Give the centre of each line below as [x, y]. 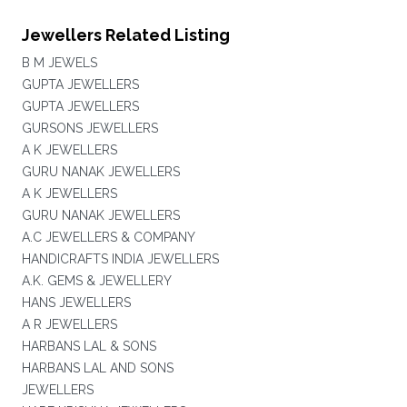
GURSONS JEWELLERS [89, 128]
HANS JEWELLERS [76, 303]
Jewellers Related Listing [125, 35]
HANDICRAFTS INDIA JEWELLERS [120, 259]
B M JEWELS [59, 63]
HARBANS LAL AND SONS [97, 368]
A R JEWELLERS [69, 324]
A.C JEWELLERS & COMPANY [108, 237]
